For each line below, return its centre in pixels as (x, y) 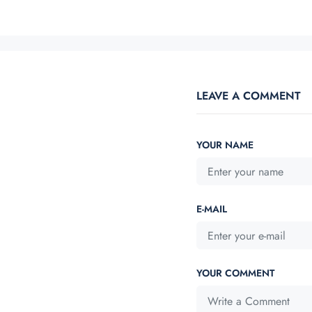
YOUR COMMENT (235, 273)
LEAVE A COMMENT (249, 96)
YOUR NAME (225, 145)
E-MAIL (212, 209)
